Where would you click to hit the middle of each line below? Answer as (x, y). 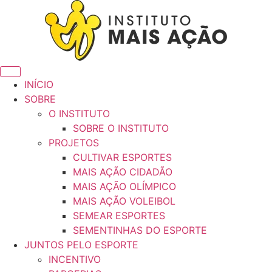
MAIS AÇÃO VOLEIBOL (124, 201)
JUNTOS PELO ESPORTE (81, 245)
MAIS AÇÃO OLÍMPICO (124, 186)
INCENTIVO (75, 259)
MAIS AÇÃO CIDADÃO (123, 172)
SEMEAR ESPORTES (119, 216)
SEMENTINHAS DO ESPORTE (140, 230)
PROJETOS (74, 143)
